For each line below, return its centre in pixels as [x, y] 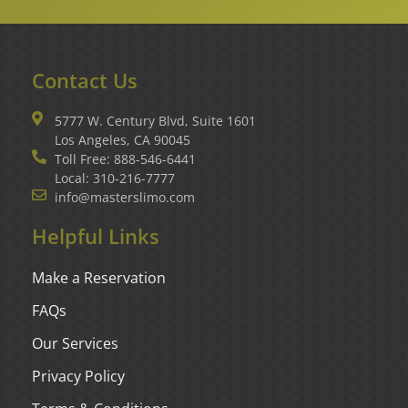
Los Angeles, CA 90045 [122, 140]
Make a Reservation [99, 278]
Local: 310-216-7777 [115, 178]
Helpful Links [96, 237]
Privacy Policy [78, 377]
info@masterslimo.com [125, 198]
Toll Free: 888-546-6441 [125, 159]
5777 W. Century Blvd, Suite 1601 [155, 121]
